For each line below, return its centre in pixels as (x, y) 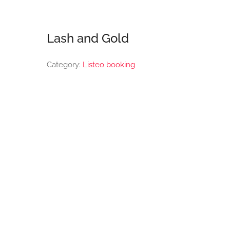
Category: (64, 65)
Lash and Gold (88, 38)
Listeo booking (109, 65)
